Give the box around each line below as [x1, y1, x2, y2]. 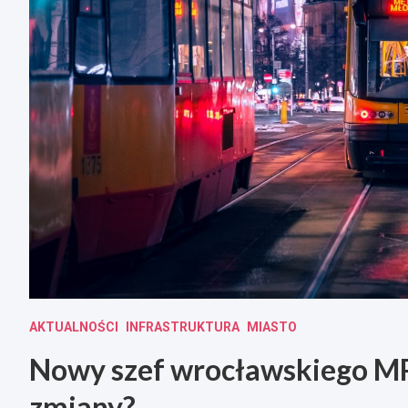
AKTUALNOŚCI [29, 320, 118, 335]
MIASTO [247, 320, 297, 335]
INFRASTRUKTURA [126, 320, 240, 335]
